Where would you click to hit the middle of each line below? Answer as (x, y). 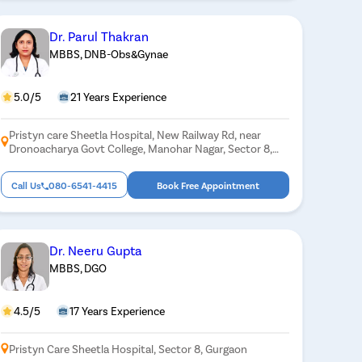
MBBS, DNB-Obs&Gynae (108, 53)
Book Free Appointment (208, 185)
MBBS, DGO (78, 267)
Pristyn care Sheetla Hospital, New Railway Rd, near (135, 134)
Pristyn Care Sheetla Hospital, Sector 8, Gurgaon (128, 348)
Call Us (26, 185)
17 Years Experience (117, 310)
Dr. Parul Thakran (99, 36)
